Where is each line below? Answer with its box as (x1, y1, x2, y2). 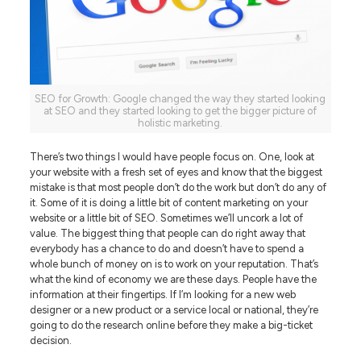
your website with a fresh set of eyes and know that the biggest (29, 165, 322, 178)
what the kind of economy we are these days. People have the (29, 272, 317, 285)
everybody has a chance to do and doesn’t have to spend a (29, 242, 304, 255)
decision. (29, 334, 72, 346)
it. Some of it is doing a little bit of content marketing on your (29, 196, 308, 209)
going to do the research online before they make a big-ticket (29, 318, 313, 331)
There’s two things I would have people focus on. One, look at (29, 150, 314, 163)
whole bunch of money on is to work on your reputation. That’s (29, 257, 318, 270)
